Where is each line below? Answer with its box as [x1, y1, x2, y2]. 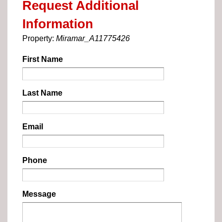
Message [22, 190, 56, 199]
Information [22, 16, 93, 32]
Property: [22, 34, 56, 43]
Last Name [22, 89, 62, 98]
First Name [22, 55, 63, 64]
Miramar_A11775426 [56, 34, 130, 43]
